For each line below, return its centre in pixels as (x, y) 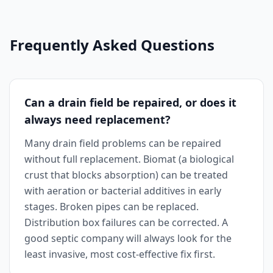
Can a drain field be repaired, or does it (130, 102)
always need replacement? (97, 119)
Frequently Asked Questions (112, 45)
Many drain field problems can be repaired (123, 143)
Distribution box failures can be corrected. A (126, 222)
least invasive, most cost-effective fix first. (120, 254)
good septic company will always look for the (128, 238)
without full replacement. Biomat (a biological (129, 159)
